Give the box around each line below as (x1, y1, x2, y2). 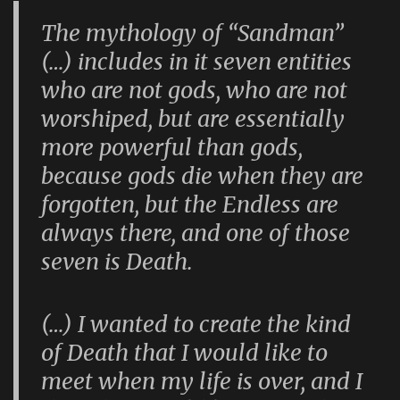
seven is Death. (41, 246, 194, 276)
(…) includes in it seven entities (41, 46, 353, 76)
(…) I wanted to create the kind (41, 309, 352, 338)
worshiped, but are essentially (41, 104, 346, 133)
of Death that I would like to (41, 337, 329, 367)
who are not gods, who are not (41, 75, 348, 104)
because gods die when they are (41, 161, 364, 190)
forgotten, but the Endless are (41, 189, 339, 219)
